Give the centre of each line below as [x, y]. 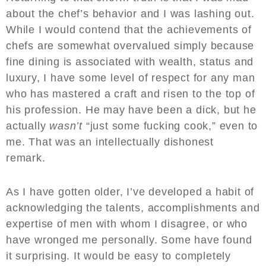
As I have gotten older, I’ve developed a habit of [130, 192]
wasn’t [66, 126]
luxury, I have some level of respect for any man [131, 78]
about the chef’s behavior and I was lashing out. [130, 14]
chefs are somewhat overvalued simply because [130, 46]
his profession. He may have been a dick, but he [131, 110]
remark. [28, 158]
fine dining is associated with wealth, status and [130, 62]
